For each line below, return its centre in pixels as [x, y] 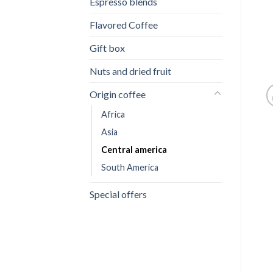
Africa [113, 114]
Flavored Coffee [124, 24]
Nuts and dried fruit [130, 71]
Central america [134, 149]
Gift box [107, 48]
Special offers [118, 194]
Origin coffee [118, 94]
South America [130, 167]
